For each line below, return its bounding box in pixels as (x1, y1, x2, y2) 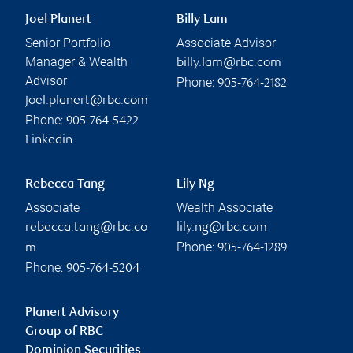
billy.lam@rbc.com (176, 56, 281, 70)
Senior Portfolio (25, 35, 110, 50)
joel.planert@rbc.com (25, 94, 148, 108)
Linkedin (25, 133, 72, 147)
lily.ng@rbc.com (176, 221, 267, 235)
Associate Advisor (176, 35, 276, 50)
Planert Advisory (25, 306, 119, 320)
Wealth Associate (176, 199, 273, 215)
